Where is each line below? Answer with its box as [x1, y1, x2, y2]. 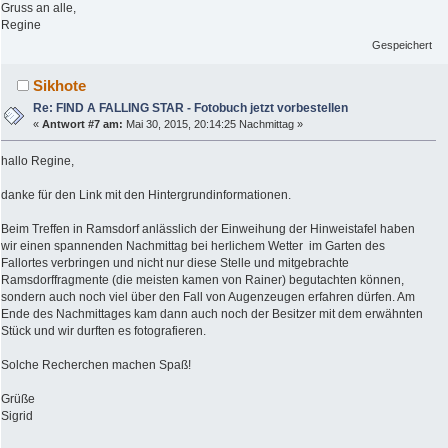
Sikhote [33, 77, 87, 95]
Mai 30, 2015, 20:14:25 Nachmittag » [123, 118, 304, 131]
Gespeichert [372, 39, 433, 52]
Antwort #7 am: [42, 118, 124, 131]
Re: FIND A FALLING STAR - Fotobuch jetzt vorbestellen [33, 101, 349, 116]
